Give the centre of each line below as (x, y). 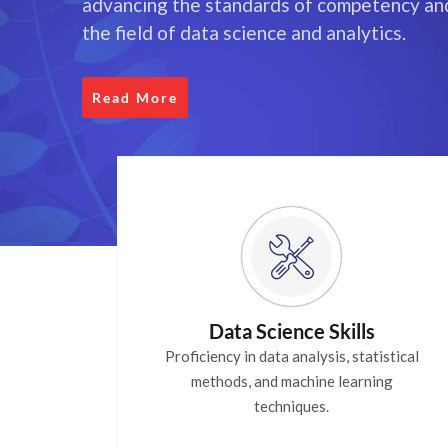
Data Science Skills (291, 330)
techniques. (292, 405)
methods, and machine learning (291, 380)
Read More (135, 98)
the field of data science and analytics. (244, 33)
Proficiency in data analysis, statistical (291, 355)
